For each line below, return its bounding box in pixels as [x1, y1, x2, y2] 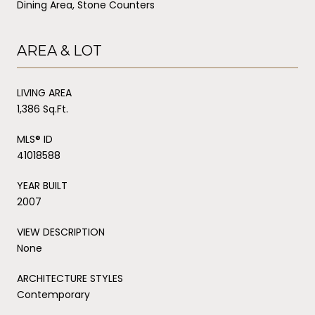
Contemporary [17, 287, 90, 302]
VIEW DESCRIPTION [17, 224, 105, 239]
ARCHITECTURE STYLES [17, 271, 123, 285]
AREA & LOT [17, 41, 102, 59]
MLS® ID [17, 131, 53, 146]
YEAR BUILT [17, 178, 67, 193]
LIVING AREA [17, 85, 72, 100]
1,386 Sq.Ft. [17, 101, 68, 116]
